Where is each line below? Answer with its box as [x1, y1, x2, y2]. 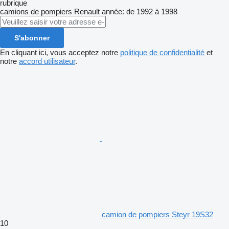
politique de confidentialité [120, 48, 204, 57]
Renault [74, 7, 100, 16]
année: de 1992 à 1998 [102, 7, 177, 16]
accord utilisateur [19, 57, 75, 66]
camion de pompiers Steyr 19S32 [102, 210, 213, 219]
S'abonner [14, 34, 50, 42]
